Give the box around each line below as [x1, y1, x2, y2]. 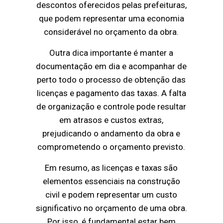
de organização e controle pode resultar [36, 101, 187, 111]
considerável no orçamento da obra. [44, 26, 179, 37]
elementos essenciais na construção [42, 176, 180, 186]
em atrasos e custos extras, [59, 114, 164, 125]
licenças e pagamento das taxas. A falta [36, 88, 186, 98]
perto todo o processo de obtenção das [37, 74, 186, 85]
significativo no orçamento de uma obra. [35, 203, 187, 213]
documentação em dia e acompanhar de [36, 61, 187, 71]
